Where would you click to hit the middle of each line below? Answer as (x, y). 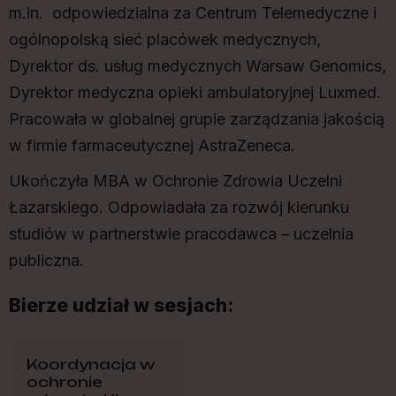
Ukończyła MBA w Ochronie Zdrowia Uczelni (175, 180)
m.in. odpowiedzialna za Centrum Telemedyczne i (193, 12)
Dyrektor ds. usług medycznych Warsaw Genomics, (198, 65)
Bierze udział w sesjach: (121, 305)
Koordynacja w (91, 364)
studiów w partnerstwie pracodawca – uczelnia (181, 233)
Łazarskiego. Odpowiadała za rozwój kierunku (179, 207)
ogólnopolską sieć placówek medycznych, (165, 39)
